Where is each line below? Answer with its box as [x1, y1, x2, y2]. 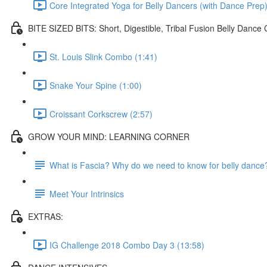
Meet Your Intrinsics [49, 187, 124, 200]
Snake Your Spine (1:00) [49, 79, 142, 91]
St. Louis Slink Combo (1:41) [49, 50, 157, 63]
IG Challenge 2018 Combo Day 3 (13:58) [49, 238, 204, 251]
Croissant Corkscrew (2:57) [49, 107, 153, 120]
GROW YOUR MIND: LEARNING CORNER [28, 130, 190, 142]
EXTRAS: [28, 210, 63, 222]
